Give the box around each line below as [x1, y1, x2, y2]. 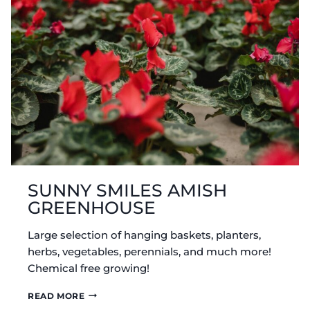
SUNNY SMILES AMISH [28, 179, 227, 201]
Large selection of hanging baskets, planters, [28, 228, 261, 241]
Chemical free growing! [28, 261, 149, 275]
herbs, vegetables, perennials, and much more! [28, 244, 271, 258]
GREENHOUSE [28, 197, 156, 218]
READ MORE [28, 290, 85, 301]
